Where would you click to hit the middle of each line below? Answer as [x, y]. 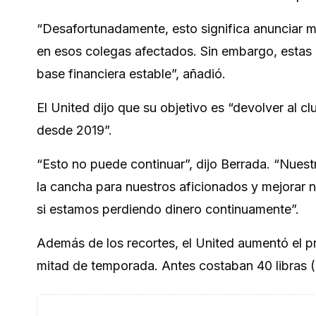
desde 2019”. [74, 130]
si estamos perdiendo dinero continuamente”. [168, 209]
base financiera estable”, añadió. [131, 74]
